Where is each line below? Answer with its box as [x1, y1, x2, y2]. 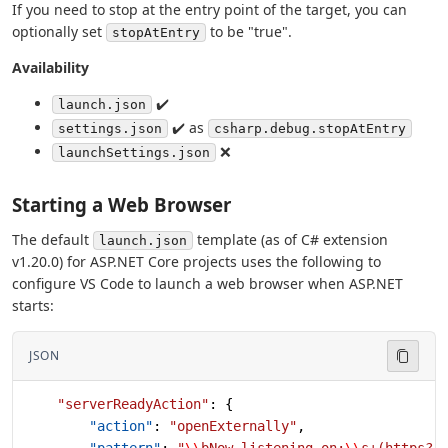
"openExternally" [169, 417, 297, 434]
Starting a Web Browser [12, 191, 231, 217]
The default [12, 229, 93, 249]
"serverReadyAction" [25, 395, 209, 412]
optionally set [12, 22, 106, 42]
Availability [12, 58, 89, 78]
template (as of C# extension [193, 229, 388, 249]
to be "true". [206, 22, 292, 42]
